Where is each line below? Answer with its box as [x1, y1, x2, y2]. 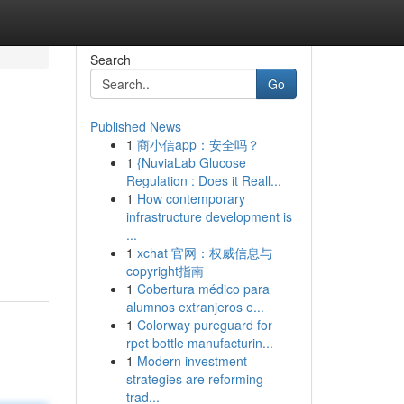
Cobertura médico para [136, 280, 270, 298]
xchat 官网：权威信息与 [136, 243, 272, 262]
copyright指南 [125, 262, 204, 280]
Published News [89, 117, 181, 135]
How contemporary [136, 189, 245, 207]
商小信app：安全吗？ [136, 135, 260, 153]
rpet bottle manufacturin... [125, 334, 273, 352]
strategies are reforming [125, 370, 263, 388]
